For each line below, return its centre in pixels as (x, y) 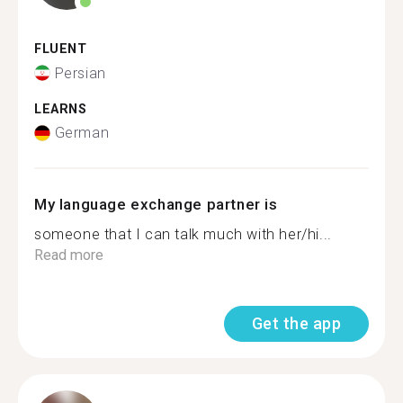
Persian (80, 73)
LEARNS (61, 109)
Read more (69, 255)
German (82, 133)
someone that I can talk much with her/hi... (183, 234)
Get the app (296, 323)
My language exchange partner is (156, 204)
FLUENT (61, 49)
